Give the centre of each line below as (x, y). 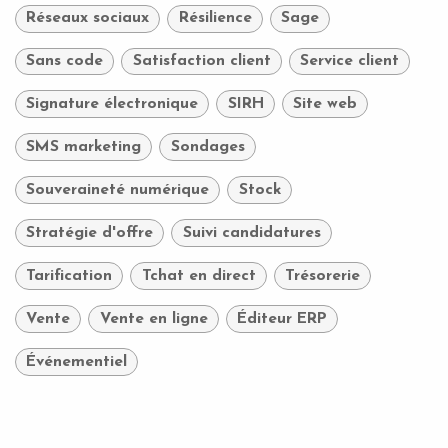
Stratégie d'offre (90, 232)
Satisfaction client (201, 61)
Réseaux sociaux (88, 18)
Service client (349, 61)
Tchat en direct (198, 275)
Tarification (69, 275)
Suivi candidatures (251, 232)
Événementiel (77, 361)
